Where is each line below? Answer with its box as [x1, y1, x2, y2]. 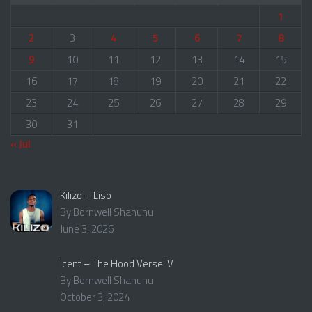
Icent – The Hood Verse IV [60, 255, 174, 272]
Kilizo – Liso [60, 187, 112, 203]
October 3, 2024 [60, 288, 130, 305]
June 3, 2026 [60, 220, 114, 237]
